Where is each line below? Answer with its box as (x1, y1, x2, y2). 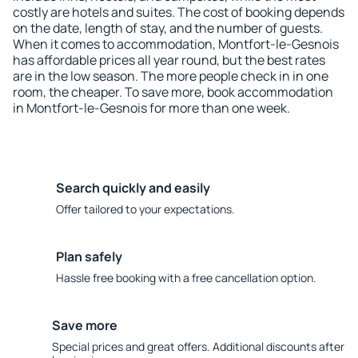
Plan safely (56, 248, 122, 265)
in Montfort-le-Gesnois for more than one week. (13, 99, 290, 117)
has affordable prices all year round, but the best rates (13, 51, 325, 69)
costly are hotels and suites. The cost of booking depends (13, 3, 344, 21)
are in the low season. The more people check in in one (13, 67, 328, 85)
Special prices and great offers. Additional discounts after (51, 339, 344, 354)
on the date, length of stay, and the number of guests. (13, 19, 323, 37)
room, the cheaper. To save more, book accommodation (13, 83, 333, 101)
